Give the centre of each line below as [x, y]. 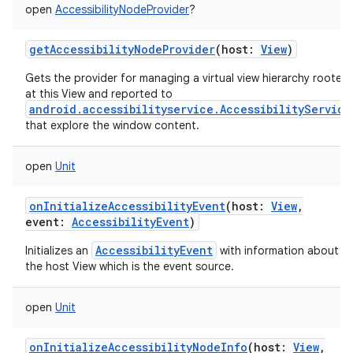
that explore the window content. [112, 125]
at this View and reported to [99, 94]
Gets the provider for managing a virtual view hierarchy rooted [187, 78]
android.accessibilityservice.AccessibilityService [190, 109]
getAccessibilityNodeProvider [122, 49]
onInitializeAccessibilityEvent [127, 206]
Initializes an [58, 251]
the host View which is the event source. [130, 266]
